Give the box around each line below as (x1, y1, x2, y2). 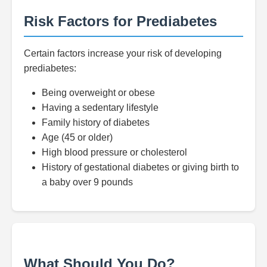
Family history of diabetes (42, 117, 150, 128)
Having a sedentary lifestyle (42, 103, 159, 113)
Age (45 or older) (42, 132, 113, 142)
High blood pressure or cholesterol (42, 147, 187, 157)
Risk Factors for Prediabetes (24, 13, 217, 29)
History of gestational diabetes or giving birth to (42, 162, 239, 172)
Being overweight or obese (42, 88, 155, 98)
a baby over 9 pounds (42, 177, 133, 187)
